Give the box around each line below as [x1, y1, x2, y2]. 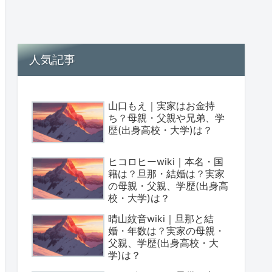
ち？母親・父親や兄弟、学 [108, 111, 225, 124]
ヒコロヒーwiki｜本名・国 [108, 155, 223, 168]
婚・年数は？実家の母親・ [108, 225, 225, 237]
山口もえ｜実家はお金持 [108, 99, 215, 112]
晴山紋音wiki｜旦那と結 [108, 212, 214, 225]
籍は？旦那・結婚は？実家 [108, 168, 225, 180]
